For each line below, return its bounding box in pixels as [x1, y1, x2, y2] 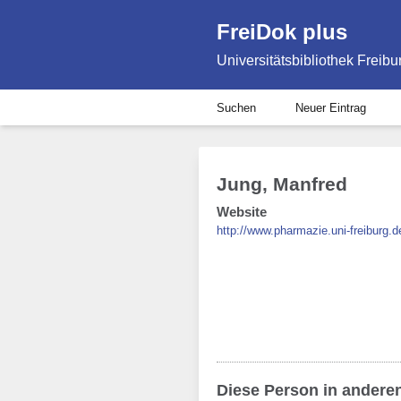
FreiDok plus [217, 19, 347, 44]
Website [217, 204, 267, 219]
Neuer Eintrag [295, 100, 366, 115]
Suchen [217, 100, 256, 115]
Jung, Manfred [217, 174, 347, 194]
